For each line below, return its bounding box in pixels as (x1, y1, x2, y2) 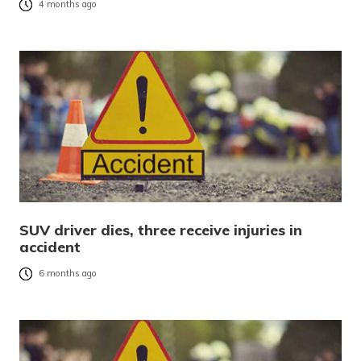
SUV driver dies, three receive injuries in (19, 221, 302, 240)
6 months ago (39, 268, 97, 280)
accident (19, 238, 81, 257)
